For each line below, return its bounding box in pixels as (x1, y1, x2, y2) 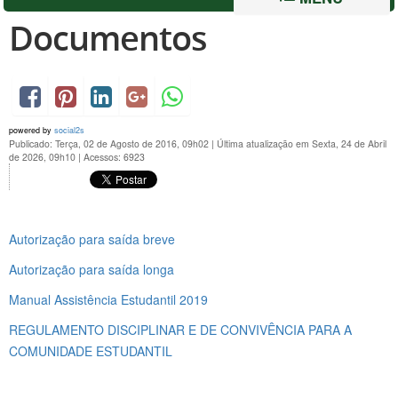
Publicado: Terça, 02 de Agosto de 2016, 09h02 (9, 136, 211, 150)
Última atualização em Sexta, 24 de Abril (217, 136, 386, 150)
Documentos (9, 14, 207, 60)
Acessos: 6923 (84, 149, 145, 163)
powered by (9, 123, 54, 136)
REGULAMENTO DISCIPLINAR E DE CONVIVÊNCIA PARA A (9, 320, 352, 338)
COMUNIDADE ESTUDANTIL (9, 341, 176, 360)
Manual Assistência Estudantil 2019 (9, 290, 208, 308)
